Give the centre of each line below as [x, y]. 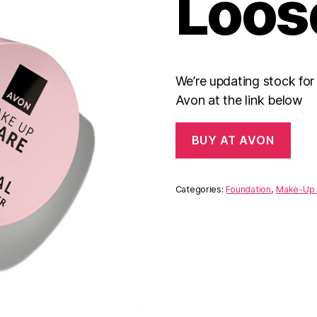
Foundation [248, 190]
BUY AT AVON [233, 140]
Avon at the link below [239, 100]
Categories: [201, 190]
